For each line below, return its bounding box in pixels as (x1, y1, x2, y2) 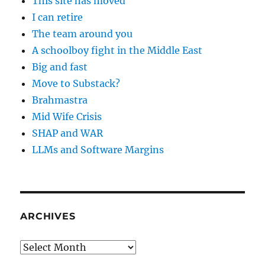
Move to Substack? (32, 77, 121, 90)
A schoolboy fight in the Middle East (32, 44, 203, 57)
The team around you (32, 28, 133, 40)
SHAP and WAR (32, 127, 104, 140)
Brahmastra (32, 94, 88, 106)
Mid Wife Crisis (32, 111, 102, 123)
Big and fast (32, 61, 88, 73)
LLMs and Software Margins (32, 144, 164, 156)
